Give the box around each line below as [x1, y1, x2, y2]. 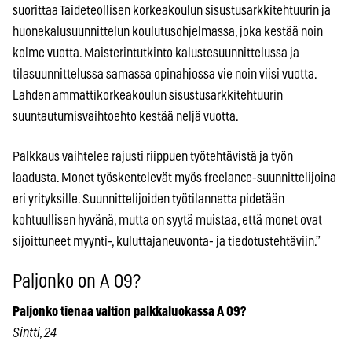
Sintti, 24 [13, 325, 57, 339]
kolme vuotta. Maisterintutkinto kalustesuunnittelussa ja [13, 46, 299, 60]
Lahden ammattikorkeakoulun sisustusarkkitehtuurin [13, 88, 283, 102]
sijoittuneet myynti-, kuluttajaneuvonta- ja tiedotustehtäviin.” [13, 234, 321, 248]
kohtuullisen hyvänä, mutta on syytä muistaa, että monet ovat [13, 213, 322, 227]
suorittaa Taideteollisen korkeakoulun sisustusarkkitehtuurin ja [13, 3, 331, 17]
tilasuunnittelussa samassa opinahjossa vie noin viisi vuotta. [13, 67, 317, 81]
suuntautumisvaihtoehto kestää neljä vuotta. [13, 109, 239, 123]
